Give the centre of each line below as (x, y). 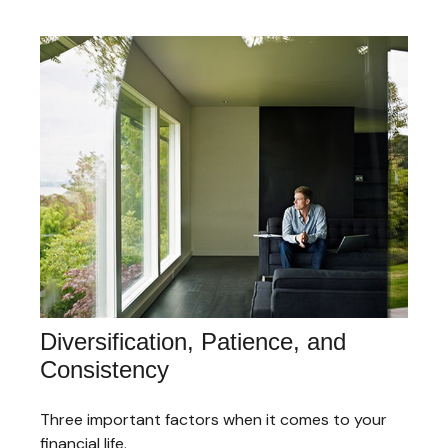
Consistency (104, 370)
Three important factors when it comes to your (213, 420)
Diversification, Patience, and (193, 342)
